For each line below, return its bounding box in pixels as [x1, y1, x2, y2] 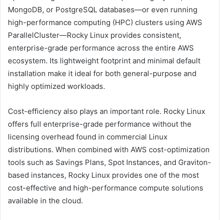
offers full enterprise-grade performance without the [8, 119, 192, 129]
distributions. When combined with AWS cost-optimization [8, 144, 210, 154]
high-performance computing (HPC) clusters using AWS [8, 17, 202, 27]
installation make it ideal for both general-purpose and [8, 68, 196, 78]
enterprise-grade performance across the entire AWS [8, 43, 194, 53]
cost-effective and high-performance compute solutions [8, 183, 203, 192]
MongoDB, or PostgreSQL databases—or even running [8, 4, 197, 14]
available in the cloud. [8, 195, 83, 205]
